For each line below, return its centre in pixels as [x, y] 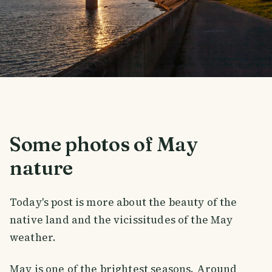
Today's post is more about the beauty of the [124, 202]
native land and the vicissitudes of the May [121, 220]
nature [42, 168]
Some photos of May [104, 144]
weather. [33, 238]
